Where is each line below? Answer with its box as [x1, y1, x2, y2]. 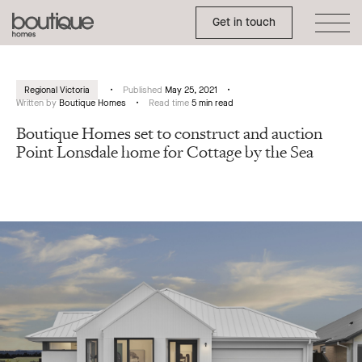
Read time [149, 97, 192, 109]
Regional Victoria [24, 84, 90, 96]
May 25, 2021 [165, 84, 217, 96]
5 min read [192, 97, 234, 109]
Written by [16, 97, 59, 109]
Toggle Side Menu [314, 4, 343, 20]
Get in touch [213, 15, 276, 30]
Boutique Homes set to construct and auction [16, 124, 322, 145]
